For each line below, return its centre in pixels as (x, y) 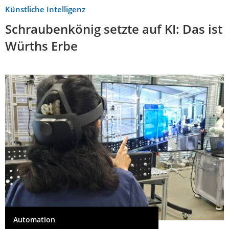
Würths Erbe (41, 45)
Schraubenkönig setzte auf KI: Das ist (114, 29)
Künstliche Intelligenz (45, 9)
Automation (34, 220)
